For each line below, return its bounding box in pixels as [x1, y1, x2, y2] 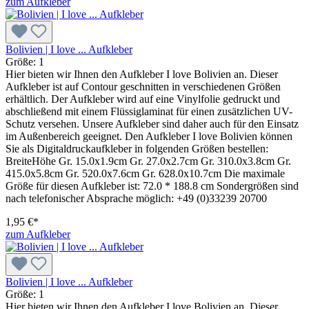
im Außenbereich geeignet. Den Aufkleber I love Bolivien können [6, 130, 292, 142]
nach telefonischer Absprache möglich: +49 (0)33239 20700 [6, 192, 267, 204]
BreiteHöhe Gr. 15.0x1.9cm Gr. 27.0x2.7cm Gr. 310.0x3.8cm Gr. [6, 154, 291, 167]
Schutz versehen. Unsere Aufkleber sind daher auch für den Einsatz [6, 117, 299, 130]
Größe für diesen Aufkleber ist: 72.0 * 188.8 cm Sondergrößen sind [6, 179, 299, 192]
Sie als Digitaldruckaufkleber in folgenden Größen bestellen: [6, 142, 268, 154]
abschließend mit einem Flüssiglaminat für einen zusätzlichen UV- [6, 105, 292, 117]
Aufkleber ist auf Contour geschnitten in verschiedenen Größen [6, 80, 281, 92]
